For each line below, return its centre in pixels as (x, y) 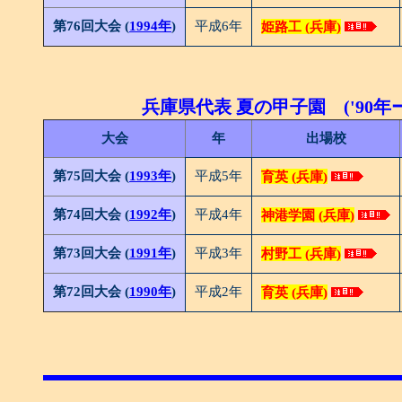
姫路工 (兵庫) (301, 26)
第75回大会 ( (91, 175)
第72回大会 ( (91, 291)
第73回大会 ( (91, 252)
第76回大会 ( (91, 25)
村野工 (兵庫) (301, 253)
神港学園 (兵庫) (308, 214)
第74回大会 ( (91, 214)
